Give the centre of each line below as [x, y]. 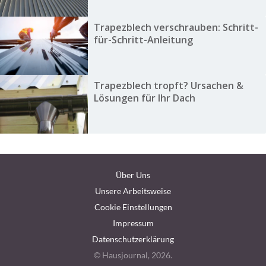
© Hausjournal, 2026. [133, 255]
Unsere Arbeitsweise [133, 191]
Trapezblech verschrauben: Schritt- [176, 27]
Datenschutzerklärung [133, 239]
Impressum [133, 223]
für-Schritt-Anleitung [143, 39]
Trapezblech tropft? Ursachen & [168, 86]
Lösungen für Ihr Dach [144, 98]
